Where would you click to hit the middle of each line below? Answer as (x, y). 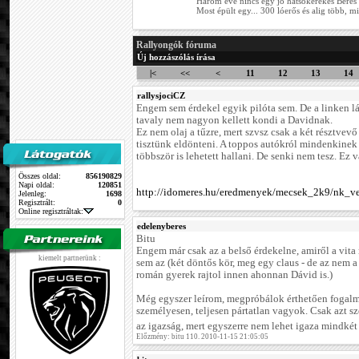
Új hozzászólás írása (176, 57)
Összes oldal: (40, 176)
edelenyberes (161, 226)
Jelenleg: (32, 194)
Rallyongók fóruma (176, 45)
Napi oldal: (36, 185)
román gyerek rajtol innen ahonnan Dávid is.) (234, 275)
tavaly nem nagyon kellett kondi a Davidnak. (234, 121)
